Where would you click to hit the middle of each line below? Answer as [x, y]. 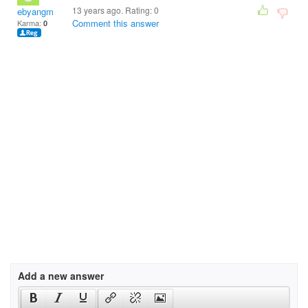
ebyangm [35, 11]
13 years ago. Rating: [113, 10]
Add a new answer [61, 276]
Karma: [30, 23]
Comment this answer [115, 23]
